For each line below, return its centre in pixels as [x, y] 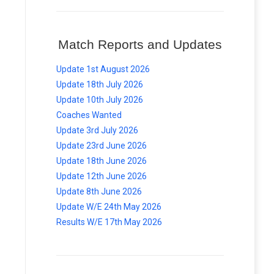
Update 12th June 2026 [102, 176]
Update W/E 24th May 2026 [109, 207]
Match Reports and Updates [140, 44]
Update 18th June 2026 [102, 161]
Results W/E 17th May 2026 [109, 222]
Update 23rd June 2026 [102, 146]
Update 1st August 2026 [103, 69]
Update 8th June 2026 [99, 191]
